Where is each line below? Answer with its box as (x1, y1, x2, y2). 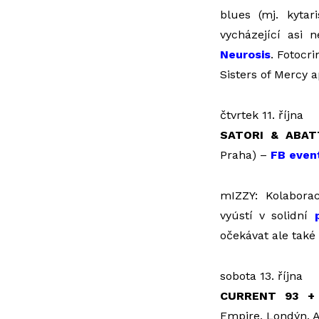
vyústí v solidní (219, 209, 315, 222)
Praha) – (219, 148, 271, 162)
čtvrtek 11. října (219, 108, 303, 122)
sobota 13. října (219, 269, 303, 283)
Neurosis (219, 48, 271, 61)
